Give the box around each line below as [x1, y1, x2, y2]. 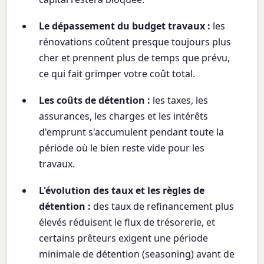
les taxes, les [150, 94, 209, 107]
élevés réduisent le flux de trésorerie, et [39, 216, 216, 229]
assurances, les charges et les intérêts [39, 110, 209, 123]
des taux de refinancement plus [91, 200, 235, 213]
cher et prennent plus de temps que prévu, [39, 51, 230, 65]
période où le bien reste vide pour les [39, 141, 205, 155]
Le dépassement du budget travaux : [39, 19, 211, 33]
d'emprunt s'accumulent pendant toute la [39, 126, 225, 139]
